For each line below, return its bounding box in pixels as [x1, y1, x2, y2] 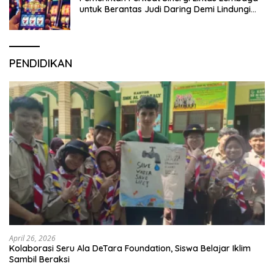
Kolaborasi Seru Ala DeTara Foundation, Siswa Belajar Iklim [9, 243, 251, 254]
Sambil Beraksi [9, 254, 70, 265]
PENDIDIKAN [9, 56, 72, 70]
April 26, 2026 [9, 233, 56, 244]
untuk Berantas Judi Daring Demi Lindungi [80, 3, 251, 15]
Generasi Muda [80, 14, 141, 26]
